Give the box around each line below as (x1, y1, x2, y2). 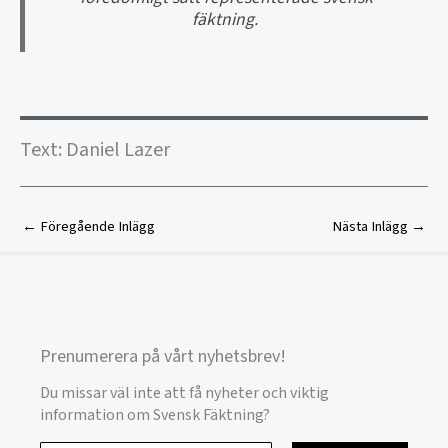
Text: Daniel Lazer (20, 136, 170, 165)
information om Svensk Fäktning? (40, 403, 270, 426)
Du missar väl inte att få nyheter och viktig (40, 381, 329, 404)
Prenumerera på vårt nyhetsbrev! (40, 344, 286, 370)
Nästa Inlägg (332, 216, 411, 238)
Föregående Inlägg (37, 216, 155, 238)
